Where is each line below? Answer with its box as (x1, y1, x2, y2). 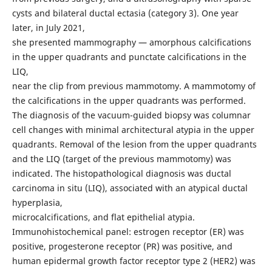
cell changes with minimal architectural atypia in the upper (12, 123, 254, 135)
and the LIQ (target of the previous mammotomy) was (12, 152, 231, 165)
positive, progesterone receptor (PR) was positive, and (12, 240, 233, 252)
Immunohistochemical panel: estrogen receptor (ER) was (12, 225, 244, 237)
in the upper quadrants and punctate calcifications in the (12, 50, 246, 63)
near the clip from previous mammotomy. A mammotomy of (12, 80, 256, 92)
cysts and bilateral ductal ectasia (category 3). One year (12, 7, 239, 19)
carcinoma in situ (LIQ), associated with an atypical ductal (12, 182, 248, 194)
